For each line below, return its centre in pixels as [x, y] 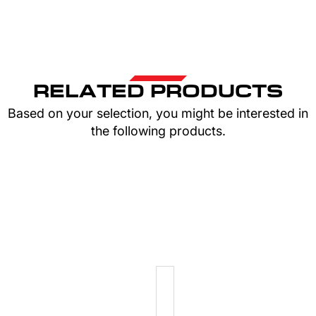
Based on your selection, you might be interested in [158, 113]
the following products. [158, 131]
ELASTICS [246, 301]
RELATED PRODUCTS [158, 92]
